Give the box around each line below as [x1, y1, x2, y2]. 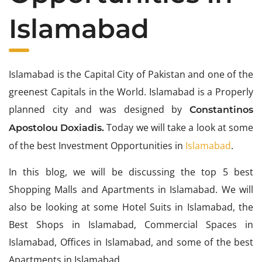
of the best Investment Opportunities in [9, 139, 185, 153]
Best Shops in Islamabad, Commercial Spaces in [9, 218, 253, 232]
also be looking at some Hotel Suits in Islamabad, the [9, 201, 253, 214]
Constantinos [189, 104, 253, 116]
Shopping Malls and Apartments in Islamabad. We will [9, 183, 253, 196]
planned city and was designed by [9, 103, 189, 116]
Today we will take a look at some [106, 121, 254, 135]
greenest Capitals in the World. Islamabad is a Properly [9, 85, 253, 99]
